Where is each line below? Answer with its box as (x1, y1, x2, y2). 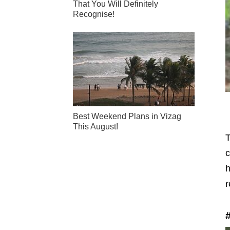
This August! (73, 122, 118, 131)
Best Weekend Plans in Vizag (73, 111, 181, 121)
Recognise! (73, 10, 114, 19)
